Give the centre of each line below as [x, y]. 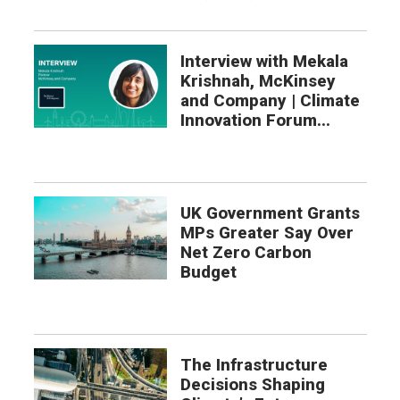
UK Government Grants [270, 213]
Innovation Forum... [255, 120]
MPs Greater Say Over [267, 233]
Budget [208, 272]
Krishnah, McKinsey [258, 81]
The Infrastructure [254, 365]
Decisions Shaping [252, 384]
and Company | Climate [270, 100]
